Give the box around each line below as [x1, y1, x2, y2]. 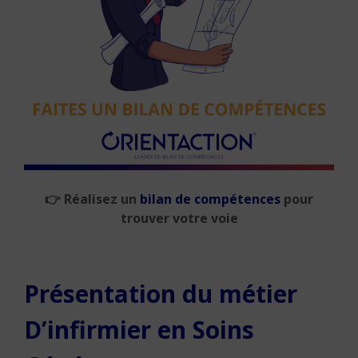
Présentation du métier [24, 277, 297, 310]
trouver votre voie [120, 209, 238, 227]
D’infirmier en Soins [24, 313, 254, 346]
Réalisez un [61, 190, 137, 208]
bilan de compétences [140, 190, 280, 208]
